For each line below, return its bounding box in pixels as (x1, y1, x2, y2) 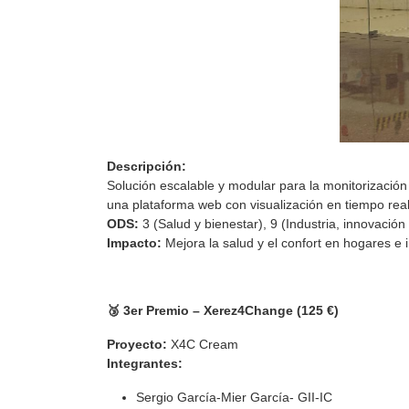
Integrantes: (107, 355, 183, 371)
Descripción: (107, 158, 186, 173)
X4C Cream (167, 336, 238, 351)
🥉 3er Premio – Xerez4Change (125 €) (107, 302, 339, 318)
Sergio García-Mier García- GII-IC (136, 389, 332, 404)
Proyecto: (107, 336, 167, 351)
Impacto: (107, 235, 162, 250)
